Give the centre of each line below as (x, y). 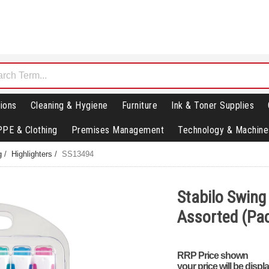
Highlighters (32, 154)
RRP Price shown (212, 255)
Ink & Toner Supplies (213, 106)
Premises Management (117, 130)
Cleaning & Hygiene (69, 106)
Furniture (139, 106)
